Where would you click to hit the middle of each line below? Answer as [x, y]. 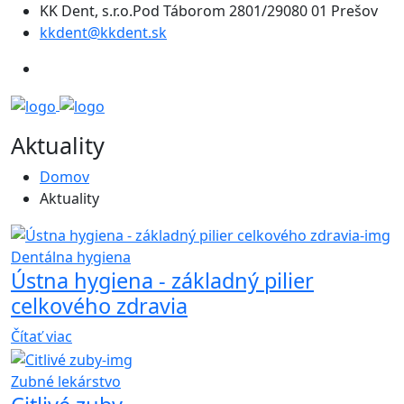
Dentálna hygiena [71, 257]
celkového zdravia [99, 306]
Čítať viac [41, 337]
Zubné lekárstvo [66, 382]
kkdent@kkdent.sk [103, 32]
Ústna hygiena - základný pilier [162, 281]
